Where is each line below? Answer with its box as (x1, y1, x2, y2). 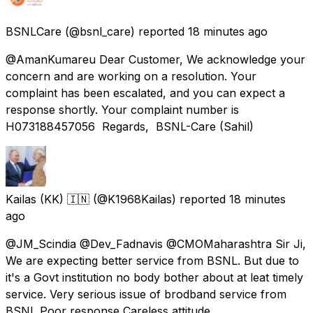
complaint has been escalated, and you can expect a (6, 85, 285, 100)
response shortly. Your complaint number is (6, 102, 242, 117)
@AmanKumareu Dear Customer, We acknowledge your (6, 52, 305, 66)
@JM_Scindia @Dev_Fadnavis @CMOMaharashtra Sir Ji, (6, 236, 306, 251)
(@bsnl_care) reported (65, 24, 184, 38)
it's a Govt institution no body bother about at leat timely (6, 270, 303, 284)
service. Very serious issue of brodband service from (6, 286, 286, 301)
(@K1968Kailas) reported (93, 191, 226, 206)
